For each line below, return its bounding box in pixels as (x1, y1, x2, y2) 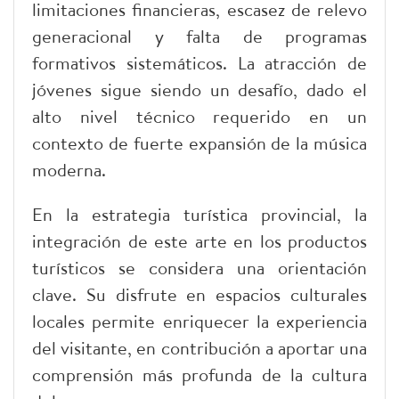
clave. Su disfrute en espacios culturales (32, 281, 367, 306)
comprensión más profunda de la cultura (32, 362, 367, 387)
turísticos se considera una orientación (32, 255, 367, 280)
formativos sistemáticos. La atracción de (32, 50, 367, 75)
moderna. (32, 157, 106, 182)
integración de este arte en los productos (32, 228, 367, 253)
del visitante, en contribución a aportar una (32, 335, 367, 360)
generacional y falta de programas (32, 23, 367, 48)
